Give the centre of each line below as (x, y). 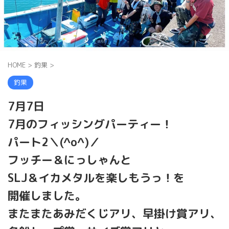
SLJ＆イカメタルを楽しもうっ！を (96, 178)
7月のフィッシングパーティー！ (90, 124)
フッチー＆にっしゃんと (70, 160)
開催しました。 (47, 196)
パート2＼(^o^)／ (54, 142)
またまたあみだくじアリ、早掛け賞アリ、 (114, 213)
